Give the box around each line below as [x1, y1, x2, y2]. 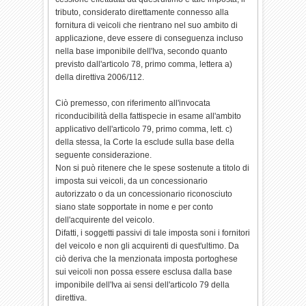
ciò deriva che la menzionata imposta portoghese [55, 254, 238, 264]
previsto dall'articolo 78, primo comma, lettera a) [55, 59, 233, 69]
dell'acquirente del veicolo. [55, 215, 155, 225]
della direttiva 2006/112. [55, 72, 145, 82]
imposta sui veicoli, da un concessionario [55, 176, 208, 186]
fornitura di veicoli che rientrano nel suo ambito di [55, 20, 238, 30]
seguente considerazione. [55, 150, 152, 160]
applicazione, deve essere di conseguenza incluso [55, 33, 244, 43]
